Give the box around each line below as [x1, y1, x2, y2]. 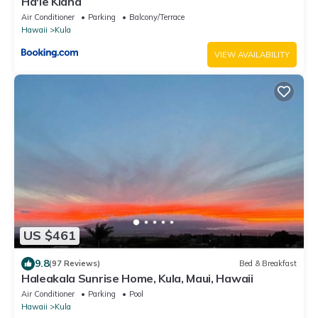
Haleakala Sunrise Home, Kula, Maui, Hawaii [21, 270, 253, 285]
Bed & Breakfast [239, 258, 297, 269]
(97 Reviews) [49, 258, 100, 269]
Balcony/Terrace [129, 11, 185, 22]
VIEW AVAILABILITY [214, 49, 290, 60]
